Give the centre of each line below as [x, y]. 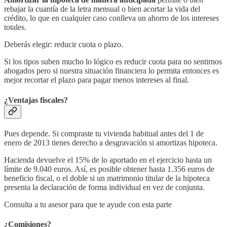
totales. [15, 27]
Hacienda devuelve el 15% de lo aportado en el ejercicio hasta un [108, 160]
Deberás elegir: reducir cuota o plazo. [64, 45]
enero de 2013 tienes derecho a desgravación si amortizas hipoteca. [111, 142]
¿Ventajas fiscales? [36, 100]
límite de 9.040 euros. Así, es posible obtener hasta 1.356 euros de [109, 169]
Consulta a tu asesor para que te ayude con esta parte [88, 204]
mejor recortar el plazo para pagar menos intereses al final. [97, 80]
